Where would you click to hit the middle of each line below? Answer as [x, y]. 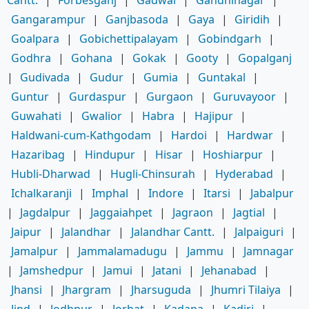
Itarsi [217, 193]
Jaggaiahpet [121, 212]
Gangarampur [48, 19]
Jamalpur [34, 251]
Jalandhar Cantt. [173, 231]
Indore [166, 193]
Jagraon [193, 212]
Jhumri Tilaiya [246, 289]
